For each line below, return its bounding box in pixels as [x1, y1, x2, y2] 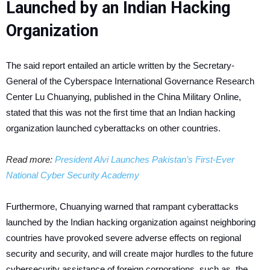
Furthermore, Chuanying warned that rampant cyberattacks [6, 201, 239, 212]
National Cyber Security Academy [6, 170, 139, 181]
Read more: [6, 154, 55, 165]
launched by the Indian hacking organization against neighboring [6, 217, 256, 228]
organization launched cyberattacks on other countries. [6, 123, 221, 134]
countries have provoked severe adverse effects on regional [6, 233, 241, 243]
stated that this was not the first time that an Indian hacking [6, 107, 235, 118]
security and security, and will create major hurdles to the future [6, 248, 253, 259]
